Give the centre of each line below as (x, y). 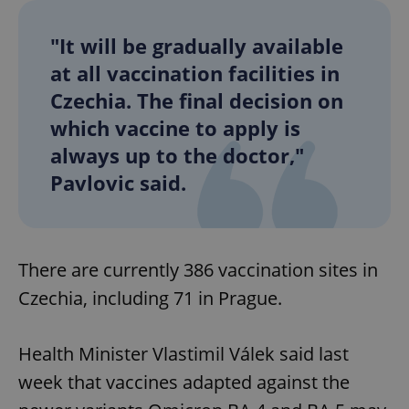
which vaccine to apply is (175, 127)
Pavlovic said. (118, 182)
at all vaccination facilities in (195, 73)
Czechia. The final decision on (197, 100)
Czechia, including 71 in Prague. (150, 298)
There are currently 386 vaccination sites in (198, 269)
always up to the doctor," (177, 155)
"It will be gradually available (197, 45)
